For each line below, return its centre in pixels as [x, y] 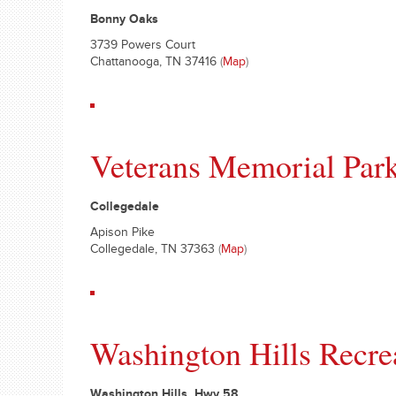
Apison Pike [122, 234]
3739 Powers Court [143, 47]
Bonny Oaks [124, 21]
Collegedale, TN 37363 [154, 251]
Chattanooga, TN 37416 [155, 64]
